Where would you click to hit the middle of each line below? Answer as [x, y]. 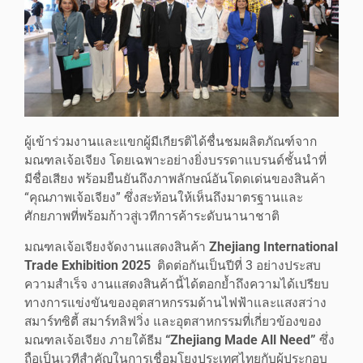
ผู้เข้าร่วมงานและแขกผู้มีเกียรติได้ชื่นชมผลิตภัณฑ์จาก [171, 142]
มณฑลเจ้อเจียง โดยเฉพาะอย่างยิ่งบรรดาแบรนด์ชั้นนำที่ [175, 161]
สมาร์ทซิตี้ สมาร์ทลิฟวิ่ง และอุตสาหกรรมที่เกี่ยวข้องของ [173, 322]
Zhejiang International [273, 248]
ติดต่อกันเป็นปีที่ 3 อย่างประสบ [236, 266]
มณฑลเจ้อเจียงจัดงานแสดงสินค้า [117, 248]
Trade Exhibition [73, 266]
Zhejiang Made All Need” [243, 341]
